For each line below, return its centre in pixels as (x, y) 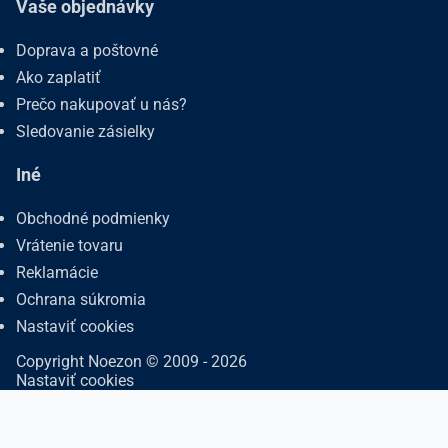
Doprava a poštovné (87, 50)
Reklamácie (57, 272)
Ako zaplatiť (58, 77)
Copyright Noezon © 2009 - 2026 (131, 361)
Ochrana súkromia (81, 299)
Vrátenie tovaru (69, 245)
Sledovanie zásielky (85, 131)
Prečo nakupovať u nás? (101, 104)
